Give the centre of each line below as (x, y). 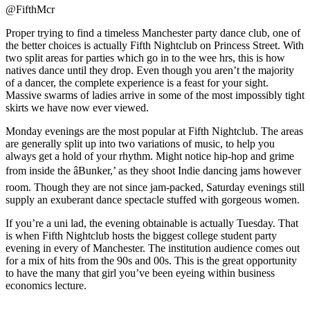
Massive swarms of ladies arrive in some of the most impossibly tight (155, 95)
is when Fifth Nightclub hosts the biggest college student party (141, 236)
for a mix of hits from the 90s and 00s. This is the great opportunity (151, 261)
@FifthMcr (30, 10)
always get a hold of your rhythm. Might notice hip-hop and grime (150, 156)
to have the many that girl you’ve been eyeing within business (140, 273)
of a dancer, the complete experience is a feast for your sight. (137, 83)
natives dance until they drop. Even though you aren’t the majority (150, 71)
